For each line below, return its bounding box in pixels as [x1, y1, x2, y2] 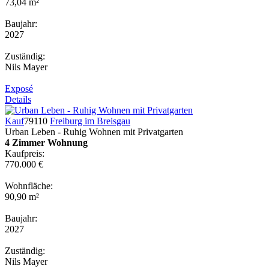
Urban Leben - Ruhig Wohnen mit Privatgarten [5, 126, 183, 137]
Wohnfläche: [5, 180, 53, 191]
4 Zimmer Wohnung [5, 137, 88, 148]
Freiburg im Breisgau [50, 115, 130, 126]
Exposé [5, 83, 33, 94]
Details [5, 94, 31, 104]
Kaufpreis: [5, 148, 44, 159]
